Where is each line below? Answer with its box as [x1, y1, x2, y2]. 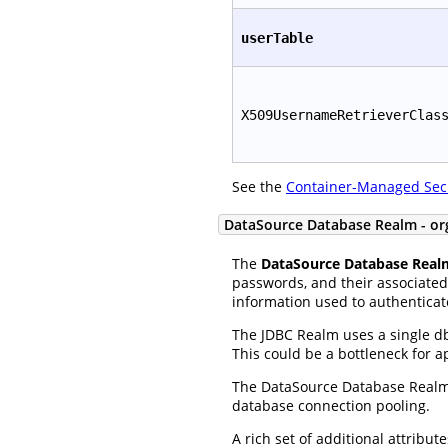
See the [232, 176, 286, 196]
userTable [241, 29, 313, 46]
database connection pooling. [232, 396, 430, 415]
